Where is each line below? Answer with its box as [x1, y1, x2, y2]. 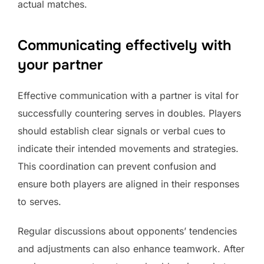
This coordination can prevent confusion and [18, 160, 216, 172]
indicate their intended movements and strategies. [18, 142, 239, 154]
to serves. [18, 195, 61, 207]
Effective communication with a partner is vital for [18, 89, 239, 101]
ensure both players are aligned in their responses [18, 177, 239, 190]
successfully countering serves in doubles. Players [18, 107, 241, 119]
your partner [18, 55, 103, 74]
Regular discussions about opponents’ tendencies [18, 225, 237, 237]
